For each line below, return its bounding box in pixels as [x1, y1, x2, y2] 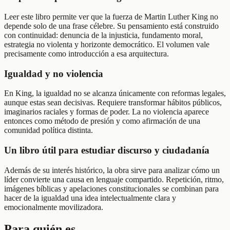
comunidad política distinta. [4, 126, 93, 135]
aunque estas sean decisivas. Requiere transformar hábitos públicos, [4, 98, 222, 107]
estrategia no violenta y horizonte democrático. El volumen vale [4, 40, 209, 49]
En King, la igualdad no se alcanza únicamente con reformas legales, [4, 89, 226, 98]
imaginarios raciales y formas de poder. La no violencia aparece [4, 107, 209, 117]
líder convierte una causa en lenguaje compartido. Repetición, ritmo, [4, 175, 224, 184]
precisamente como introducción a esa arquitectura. [4, 49, 169, 58]
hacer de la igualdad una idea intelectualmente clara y [4, 193, 176, 202]
